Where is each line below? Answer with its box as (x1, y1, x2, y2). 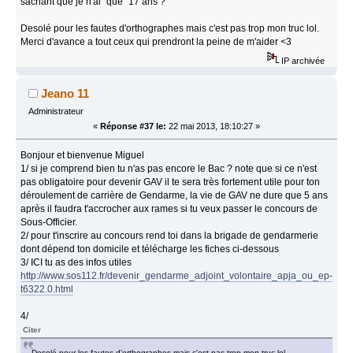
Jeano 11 (41, 87, 90, 101)
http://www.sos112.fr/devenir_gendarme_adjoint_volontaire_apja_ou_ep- (20, 270, 333, 282)
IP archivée (279, 56, 325, 66)
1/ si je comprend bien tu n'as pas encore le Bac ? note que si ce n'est (20, 163, 318, 175)
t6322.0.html (20, 284, 74, 295)
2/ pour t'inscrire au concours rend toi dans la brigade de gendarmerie (20, 230, 319, 242)
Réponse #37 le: (100, 121, 166, 132)
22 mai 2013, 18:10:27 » (166, 121, 260, 132)
